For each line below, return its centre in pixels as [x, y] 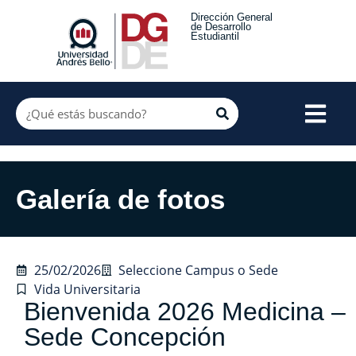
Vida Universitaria [87, 289]
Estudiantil [215, 36]
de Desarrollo [221, 27]
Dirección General [232, 17]
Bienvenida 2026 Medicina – [185, 311]
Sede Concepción [125, 337]
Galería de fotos [120, 199]
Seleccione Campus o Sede [198, 270]
